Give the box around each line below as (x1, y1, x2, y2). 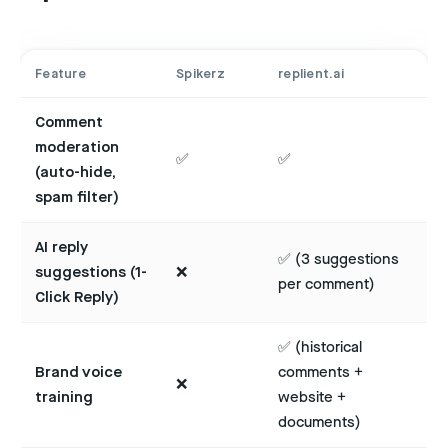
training (35, 388, 93, 408)
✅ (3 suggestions (278, 250, 399, 270)
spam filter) (35, 188, 119, 208)
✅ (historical (278, 338, 362, 358)
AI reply (35, 238, 88, 258)
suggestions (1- (35, 263, 147, 283)
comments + (278, 363, 363, 383)
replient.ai (278, 66, 344, 83)
